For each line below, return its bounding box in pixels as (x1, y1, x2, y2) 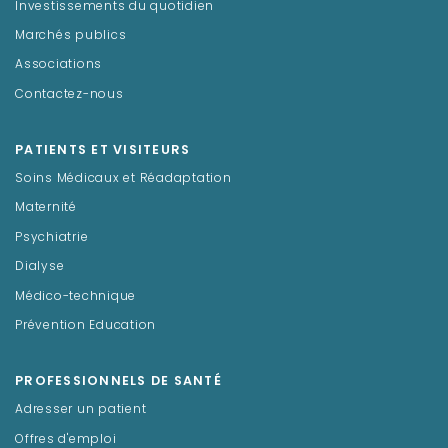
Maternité (15, 202, 77, 215)
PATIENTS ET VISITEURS (15, 145, 191, 158)
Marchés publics (15, 29, 127, 42)
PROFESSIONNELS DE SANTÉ (15, 376, 222, 389)
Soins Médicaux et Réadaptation (15, 173, 232, 186)
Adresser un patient (15, 404, 147, 417)
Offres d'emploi (15, 433, 117, 446)
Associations (15, 59, 102, 72)
